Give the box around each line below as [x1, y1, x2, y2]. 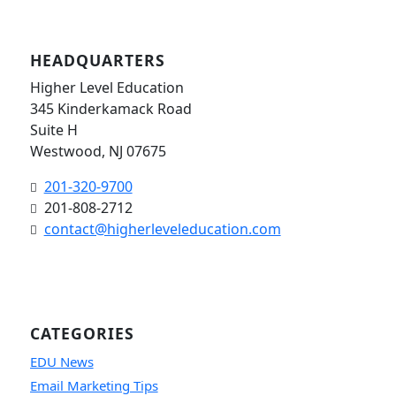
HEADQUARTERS [29, 49, 165, 71]
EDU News [29, 352, 94, 370]
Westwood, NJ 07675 [29, 141, 166, 161]
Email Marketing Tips [29, 376, 158, 394]
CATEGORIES [29, 322, 134, 344]
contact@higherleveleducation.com [43, 218, 281, 239]
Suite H [29, 119, 78, 140]
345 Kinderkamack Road [29, 98, 192, 118]
